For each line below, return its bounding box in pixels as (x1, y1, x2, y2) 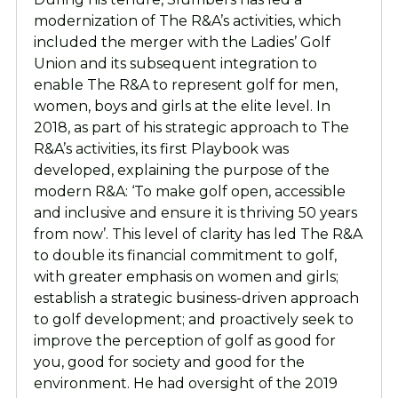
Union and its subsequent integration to (33, 54, 317, 72)
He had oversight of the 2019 (132, 374, 338, 392)
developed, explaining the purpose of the (33, 161, 330, 179)
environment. (33, 374, 133, 392)
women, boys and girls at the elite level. (33, 97, 316, 115)
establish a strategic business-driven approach (33, 289, 359, 306)
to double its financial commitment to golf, (33, 246, 337, 264)
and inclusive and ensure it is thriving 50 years (33, 203, 357, 221)
